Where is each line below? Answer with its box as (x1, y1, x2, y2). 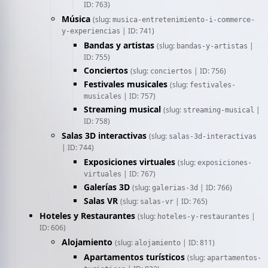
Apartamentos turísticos (84, 251, 185, 263)
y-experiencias (62, 27, 120, 35)
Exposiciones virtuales (84, 156, 175, 167)
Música (62, 13, 90, 25)
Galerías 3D (84, 181, 130, 193)
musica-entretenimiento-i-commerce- (112, 16, 255, 24)
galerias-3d (152, 184, 198, 192)
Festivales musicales (84, 78, 167, 90)
